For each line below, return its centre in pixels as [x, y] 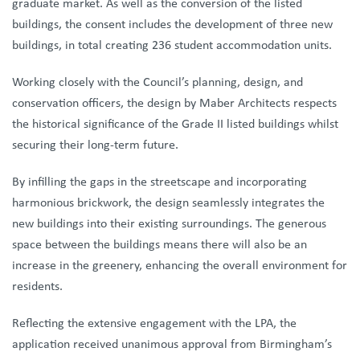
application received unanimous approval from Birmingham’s [172, 344]
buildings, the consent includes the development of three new [172, 25]
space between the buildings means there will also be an [160, 245]
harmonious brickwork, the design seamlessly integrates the [168, 203]
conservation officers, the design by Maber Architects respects [174, 103]
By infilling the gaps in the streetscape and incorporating [160, 182]
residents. [37, 286]
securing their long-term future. [95, 145]
